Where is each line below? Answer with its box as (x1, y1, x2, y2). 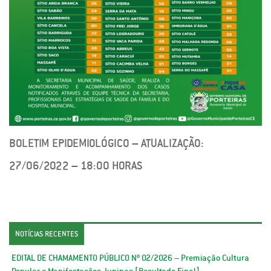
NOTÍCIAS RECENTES (15, 229, 78, 239)
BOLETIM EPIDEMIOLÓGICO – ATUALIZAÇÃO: (9, 135, 204, 150)
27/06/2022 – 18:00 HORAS (9, 158, 142, 172)
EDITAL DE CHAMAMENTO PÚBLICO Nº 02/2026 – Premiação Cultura (11, 252, 249, 263)
